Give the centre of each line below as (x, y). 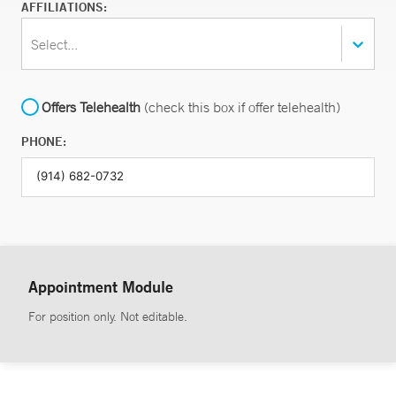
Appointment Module (101, 286)
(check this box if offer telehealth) (240, 107)
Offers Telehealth (91, 107)
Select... (54, 44)
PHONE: (44, 141)
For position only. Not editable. (108, 316)
